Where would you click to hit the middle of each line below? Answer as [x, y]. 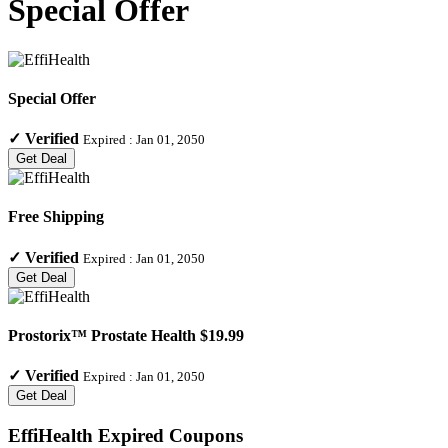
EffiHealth [50, 435]
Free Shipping [56, 217]
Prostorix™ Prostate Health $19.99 [126, 335]
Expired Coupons [168, 435]
